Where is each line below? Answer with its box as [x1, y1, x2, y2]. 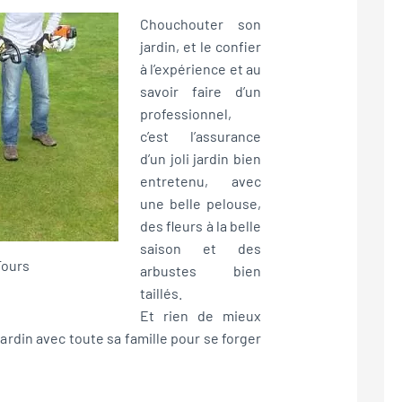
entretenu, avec [139, 172, 262, 190]
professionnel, [139, 105, 232, 123]
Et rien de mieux [139, 307, 262, 325]
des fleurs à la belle [139, 217, 262, 235]
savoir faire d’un [139, 83, 262, 100]
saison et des [139, 240, 262, 258]
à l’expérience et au [139, 60, 262, 78]
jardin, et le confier [139, 38, 262, 56]
